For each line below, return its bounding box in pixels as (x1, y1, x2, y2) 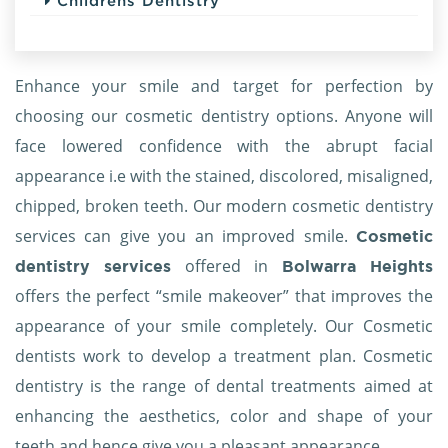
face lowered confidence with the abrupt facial (15, 135, 433, 158)
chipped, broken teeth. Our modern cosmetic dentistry (15, 195, 433, 218)
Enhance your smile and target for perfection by (15, 75, 433, 98)
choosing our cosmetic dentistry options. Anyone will (15, 105, 433, 128)
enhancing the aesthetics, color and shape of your (15, 405, 433, 428)
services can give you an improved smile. (15, 225, 356, 248)
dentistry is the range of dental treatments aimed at (15, 375, 433, 398)
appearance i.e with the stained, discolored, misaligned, (15, 165, 433, 188)
